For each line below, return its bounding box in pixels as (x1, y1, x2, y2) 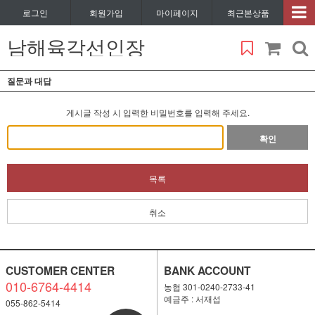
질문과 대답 (7, 75, 51, 87)
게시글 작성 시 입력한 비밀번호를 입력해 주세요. (65, 106, 250, 118)
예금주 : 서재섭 (163, 292, 221, 304)
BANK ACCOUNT (163, 262, 251, 278)
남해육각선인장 (7, 32, 145, 60)
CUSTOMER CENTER (5, 262, 115, 278)
